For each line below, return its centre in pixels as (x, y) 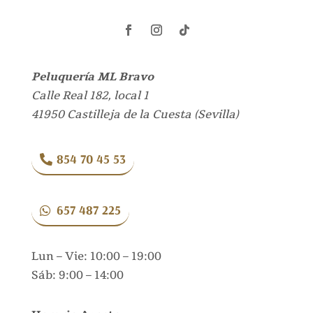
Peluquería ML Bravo (92, 77)
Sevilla (216, 115)
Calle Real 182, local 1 (90, 96)
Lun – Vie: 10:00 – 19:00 (96, 256)
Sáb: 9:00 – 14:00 (77, 275)
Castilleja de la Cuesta (129, 115)
